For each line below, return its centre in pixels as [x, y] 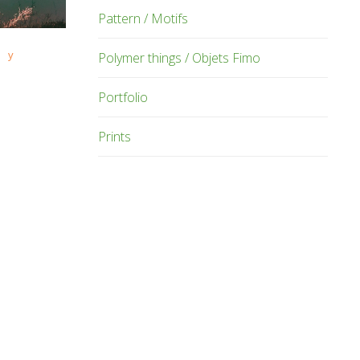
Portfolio [123, 97]
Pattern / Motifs [143, 18]
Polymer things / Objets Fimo [179, 57]
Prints [115, 136]
